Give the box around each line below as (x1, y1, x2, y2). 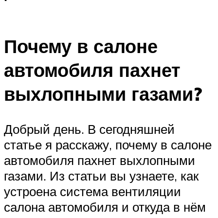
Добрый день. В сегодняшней (4, 121, 175, 137)
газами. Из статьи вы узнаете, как (4, 168, 199, 184)
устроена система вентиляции (4, 183, 181, 200)
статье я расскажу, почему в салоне (4, 137, 212, 153)
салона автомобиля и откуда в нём (4, 199, 206, 215)
